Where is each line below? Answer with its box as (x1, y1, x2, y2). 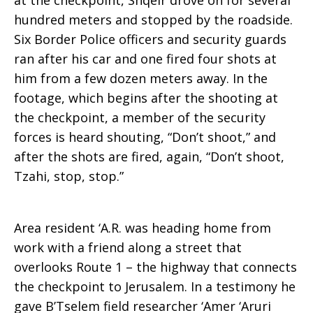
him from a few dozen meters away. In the (14, 70, 268, 87)
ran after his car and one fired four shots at (14, 50, 277, 67)
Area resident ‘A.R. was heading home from (14, 219, 271, 236)
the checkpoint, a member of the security (14, 109, 265, 126)
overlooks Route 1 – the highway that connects (14, 259, 297, 275)
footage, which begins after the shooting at (14, 89, 278, 106)
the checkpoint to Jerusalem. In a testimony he (14, 278, 296, 295)
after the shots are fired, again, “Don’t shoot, (14, 148, 284, 165)
